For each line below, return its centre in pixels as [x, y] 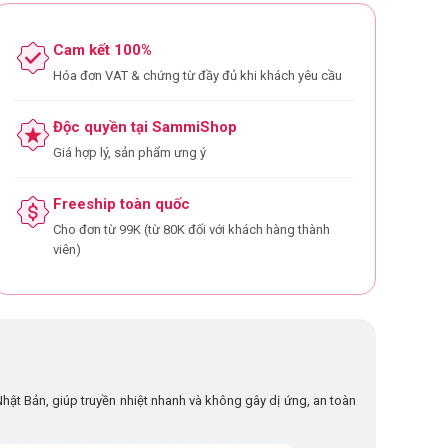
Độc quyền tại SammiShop [145, 127]
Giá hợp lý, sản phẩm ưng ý [130, 152]
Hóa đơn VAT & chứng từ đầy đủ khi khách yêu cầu [198, 75]
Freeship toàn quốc [122, 204]
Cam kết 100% [103, 50]
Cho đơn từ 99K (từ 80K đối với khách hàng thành [192, 229]
